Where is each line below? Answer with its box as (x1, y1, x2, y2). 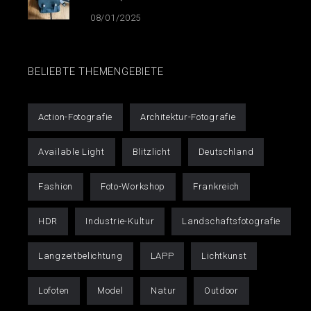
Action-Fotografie (38, 111, 112, 122)
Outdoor (203, 285, 239, 296)
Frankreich (193, 180, 240, 192)
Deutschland (198, 146, 254, 157)
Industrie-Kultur (85, 215, 155, 226)
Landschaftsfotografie (182, 215, 281, 226)
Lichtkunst (201, 250, 247, 261)
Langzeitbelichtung (38, 250, 123, 261)
